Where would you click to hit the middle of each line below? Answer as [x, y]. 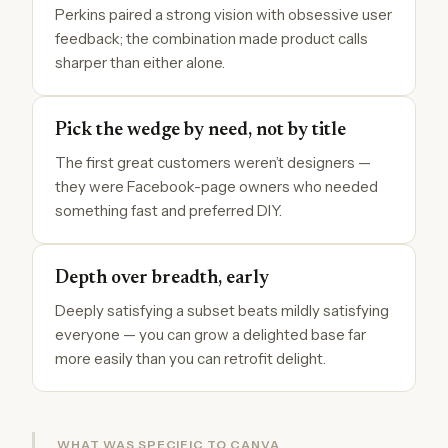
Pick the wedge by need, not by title [200, 130]
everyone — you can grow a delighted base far [210, 334]
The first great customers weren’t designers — [213, 162]
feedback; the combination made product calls [211, 38]
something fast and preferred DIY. [168, 210]
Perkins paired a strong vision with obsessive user [223, 14]
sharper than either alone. [140, 62]
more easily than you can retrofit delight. [190, 358]
